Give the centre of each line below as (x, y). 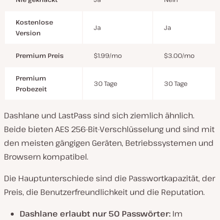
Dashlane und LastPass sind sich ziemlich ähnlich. (99, 115)
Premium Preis (40, 55)
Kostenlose (34, 22)
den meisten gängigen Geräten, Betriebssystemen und (109, 143)
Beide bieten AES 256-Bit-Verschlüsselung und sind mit (109, 129)
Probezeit (31, 89)
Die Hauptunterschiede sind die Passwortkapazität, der (110, 178)
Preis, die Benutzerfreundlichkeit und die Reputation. (104, 192)
